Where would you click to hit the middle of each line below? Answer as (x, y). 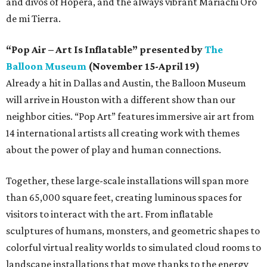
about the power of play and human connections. (114, 150)
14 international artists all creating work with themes (123, 133)
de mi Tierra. (33, 19)
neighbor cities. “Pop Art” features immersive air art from (130, 117)
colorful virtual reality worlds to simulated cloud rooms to (133, 248)
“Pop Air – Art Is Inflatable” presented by (105, 50)
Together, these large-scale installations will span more (127, 181)
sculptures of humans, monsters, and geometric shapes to (133, 231)
